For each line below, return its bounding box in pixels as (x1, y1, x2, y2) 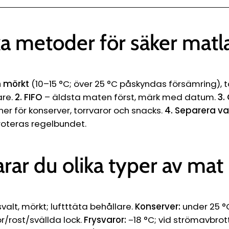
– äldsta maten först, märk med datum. (42, 90, 218, 103)
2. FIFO (15, 90, 42, 103)
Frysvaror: (84, 213, 126, 226)
